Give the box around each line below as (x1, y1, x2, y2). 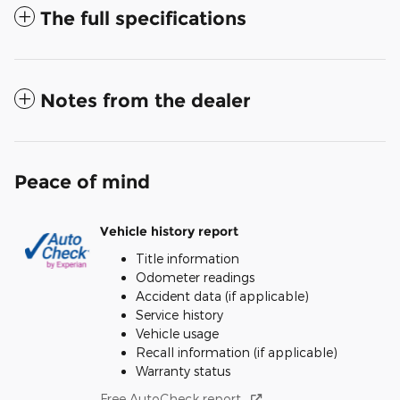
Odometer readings (136, 269, 254, 285)
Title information (136, 250, 239, 266)
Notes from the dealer (40, 88, 251, 112)
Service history (136, 306, 223, 322)
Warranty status (136, 362, 230, 379)
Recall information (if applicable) (136, 344, 337, 360)
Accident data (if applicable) (136, 287, 309, 304)
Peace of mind (14, 170, 150, 193)
